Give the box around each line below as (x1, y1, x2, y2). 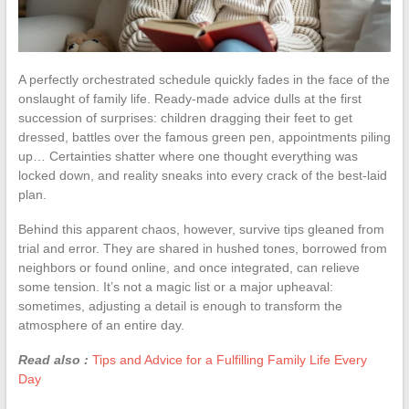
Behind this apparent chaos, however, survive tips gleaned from (17, 221, 384, 236)
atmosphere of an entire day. (17, 317, 184, 332)
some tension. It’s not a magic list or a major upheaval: (17, 278, 333, 294)
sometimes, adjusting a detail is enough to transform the (17, 298, 342, 313)
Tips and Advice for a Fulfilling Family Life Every (91, 351, 367, 367)
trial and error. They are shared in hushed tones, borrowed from (17, 240, 387, 256)
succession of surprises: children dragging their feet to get (17, 110, 352, 125)
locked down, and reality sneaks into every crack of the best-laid (17, 167, 387, 183)
